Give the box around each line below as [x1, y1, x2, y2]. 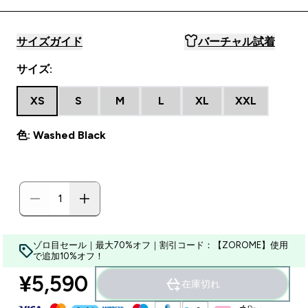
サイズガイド [16, 36, 82, 47]
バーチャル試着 [198, 36, 275, 47]
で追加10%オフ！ [33, 251, 104, 261]
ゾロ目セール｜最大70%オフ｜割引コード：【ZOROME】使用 [33, 240, 288, 250]
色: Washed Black [16, 129, 106, 141]
